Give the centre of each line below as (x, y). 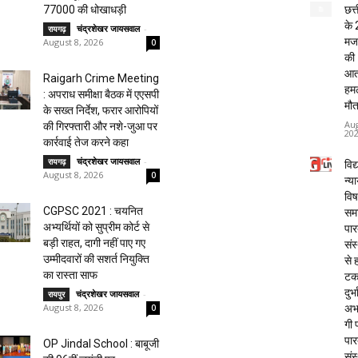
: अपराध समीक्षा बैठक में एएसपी (101, 95)
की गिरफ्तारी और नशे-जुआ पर (101, 127)
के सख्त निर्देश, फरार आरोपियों (101, 111)
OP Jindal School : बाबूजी (101, 344)
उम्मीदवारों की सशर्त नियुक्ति (97, 259)
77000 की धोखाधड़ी (85, 10)
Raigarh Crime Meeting (101, 79)
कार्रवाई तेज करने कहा (86, 143)
